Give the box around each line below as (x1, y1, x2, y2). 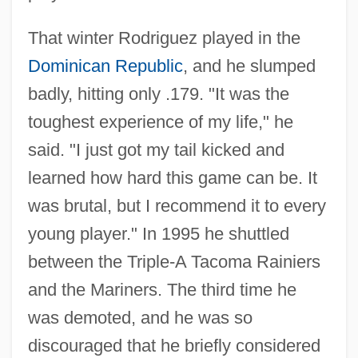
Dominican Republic (27, 55, 183, 76)
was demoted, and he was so (27, 307, 253, 328)
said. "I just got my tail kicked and (27, 139, 284, 160)
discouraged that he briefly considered (27, 335, 320, 356)
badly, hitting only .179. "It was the (27, 83, 289, 104)
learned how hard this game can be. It (27, 167, 317, 188)
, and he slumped (182, 55, 316, 76)
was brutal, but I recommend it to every (27, 195, 326, 216)
